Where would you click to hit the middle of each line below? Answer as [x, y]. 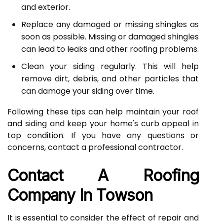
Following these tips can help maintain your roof [103, 112]
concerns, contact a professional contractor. [95, 147]
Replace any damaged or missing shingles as [110, 24]
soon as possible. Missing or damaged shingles [110, 37]
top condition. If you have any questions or [103, 135]
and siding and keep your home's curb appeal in [103, 124]
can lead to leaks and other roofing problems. [110, 49]
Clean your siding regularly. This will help [110, 66]
